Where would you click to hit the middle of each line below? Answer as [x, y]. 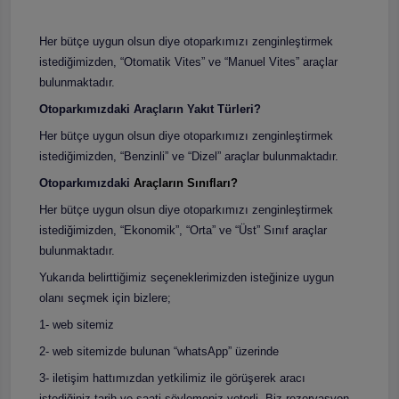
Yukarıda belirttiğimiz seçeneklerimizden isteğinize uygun [187, 278]
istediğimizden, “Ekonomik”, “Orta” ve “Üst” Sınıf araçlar [183, 231]
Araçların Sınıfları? [186, 183]
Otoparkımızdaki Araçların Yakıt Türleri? [150, 110]
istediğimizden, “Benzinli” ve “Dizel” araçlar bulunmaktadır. [189, 157]
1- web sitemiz [77, 325]
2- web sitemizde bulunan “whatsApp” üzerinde [159, 351]
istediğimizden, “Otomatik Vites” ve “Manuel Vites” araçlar [188, 62]
